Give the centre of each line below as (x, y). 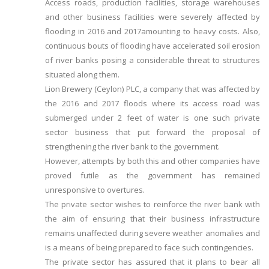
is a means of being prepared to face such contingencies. (149, 248)
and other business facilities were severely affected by (153, 17)
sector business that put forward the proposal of (153, 132)
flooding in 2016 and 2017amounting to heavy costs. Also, (153, 32)
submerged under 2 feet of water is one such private (153, 118)
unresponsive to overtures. (95, 190)
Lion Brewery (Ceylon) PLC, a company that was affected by (153, 89)
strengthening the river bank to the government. (132, 147)
